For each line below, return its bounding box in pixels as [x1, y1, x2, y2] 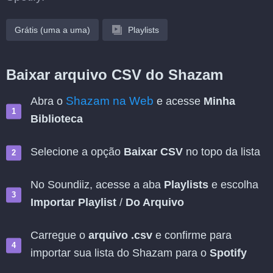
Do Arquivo [126, 196, 184, 208]
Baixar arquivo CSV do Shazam [6, 66, 223, 83]
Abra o [30, 95, 66, 107]
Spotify [210, 247, 247, 259]
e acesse [154, 95, 204, 107]
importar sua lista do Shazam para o [30, 247, 210, 259]
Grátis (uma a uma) [15, 25, 90, 35]
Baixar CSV [124, 146, 183, 158]
